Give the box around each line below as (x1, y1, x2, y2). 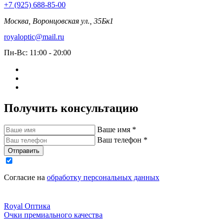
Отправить (8, 147, 39, 155)
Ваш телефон (97, 136, 144, 145)
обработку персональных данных (47, 173, 159, 182)
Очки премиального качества (4, 210, 103, 219)
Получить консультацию (4, 102, 138, 115)
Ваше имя (97, 125, 132, 134)
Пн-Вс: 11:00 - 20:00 (4, 48, 71, 57)
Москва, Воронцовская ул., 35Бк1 (4, 16, 113, 25)
